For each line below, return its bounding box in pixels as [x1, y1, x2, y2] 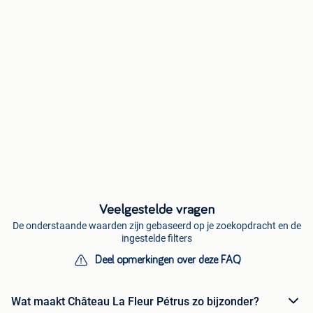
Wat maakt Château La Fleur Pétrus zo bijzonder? [11, 294, 259, 308]
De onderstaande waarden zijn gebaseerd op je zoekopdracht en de [12, 220, 301, 231]
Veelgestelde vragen [99, 203, 214, 217]
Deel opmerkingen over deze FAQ [94, 254, 241, 265]
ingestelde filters [121, 233, 192, 244]
